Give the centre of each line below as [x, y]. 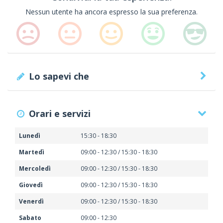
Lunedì [30, 136]
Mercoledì [35, 168]
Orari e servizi [60, 113]
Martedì [32, 152]
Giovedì [31, 185]
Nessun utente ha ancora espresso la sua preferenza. [111, 12]
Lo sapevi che [59, 76]
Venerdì [31, 201]
